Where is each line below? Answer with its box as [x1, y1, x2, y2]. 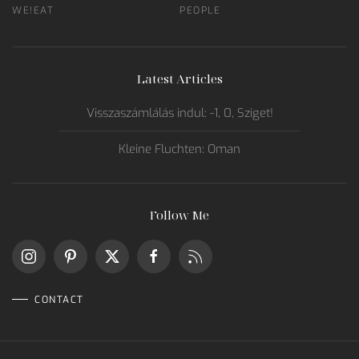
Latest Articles [136, 71, 223, 87]
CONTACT [34, 292, 84, 306]
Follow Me [150, 207, 209, 223]
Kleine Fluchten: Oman [119, 141, 240, 157]
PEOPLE [179, 4, 220, 17]
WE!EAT [12, 4, 54, 17]
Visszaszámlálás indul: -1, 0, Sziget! [86, 105, 273, 121]
